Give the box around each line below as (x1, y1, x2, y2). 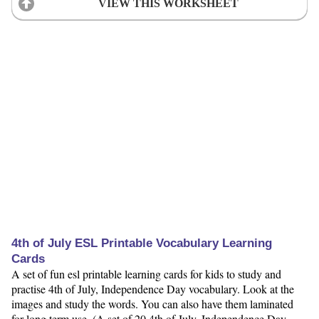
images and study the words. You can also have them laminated (11, 296, 293, 311)
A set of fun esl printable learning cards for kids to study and (11, 266, 281, 281)
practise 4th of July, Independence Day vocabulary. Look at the (11, 281, 294, 296)
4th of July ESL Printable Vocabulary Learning (11, 236, 272, 250)
